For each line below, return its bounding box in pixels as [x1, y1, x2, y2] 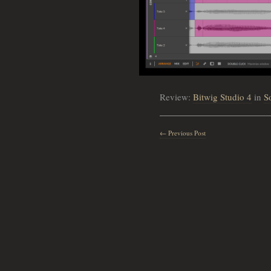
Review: [160, 91, 194, 103]
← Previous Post [160, 128, 206, 137]
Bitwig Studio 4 [193, 91, 252, 103]
